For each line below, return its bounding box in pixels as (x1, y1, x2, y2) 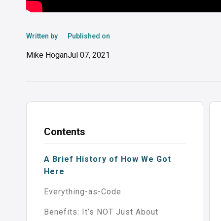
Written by (26, 32, 58, 40)
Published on (67, 32, 110, 40)
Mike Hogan (26, 50, 68, 60)
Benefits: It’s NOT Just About (43, 207, 158, 217)
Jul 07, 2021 (67, 50, 110, 60)
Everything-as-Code (43, 187, 121, 197)
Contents (43, 126, 85, 138)
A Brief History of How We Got (43, 154, 171, 164)
